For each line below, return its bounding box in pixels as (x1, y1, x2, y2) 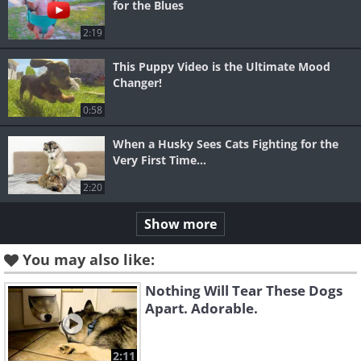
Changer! (113, 75, 162, 91)
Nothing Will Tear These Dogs (145, 281, 342, 301)
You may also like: (23, 250, 155, 270)
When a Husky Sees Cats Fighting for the (113, 136, 338, 152)
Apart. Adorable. (145, 299, 258, 318)
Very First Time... (113, 152, 206, 168)
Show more (144, 215, 217, 234)
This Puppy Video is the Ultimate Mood (113, 59, 330, 75)
